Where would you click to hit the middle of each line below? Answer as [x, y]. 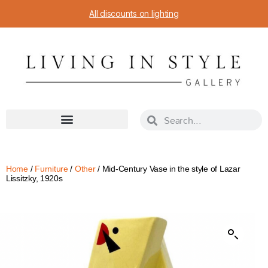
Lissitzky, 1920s [34, 179]
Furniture [51, 169]
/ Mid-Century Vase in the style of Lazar [168, 169]
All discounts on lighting [134, 13]
